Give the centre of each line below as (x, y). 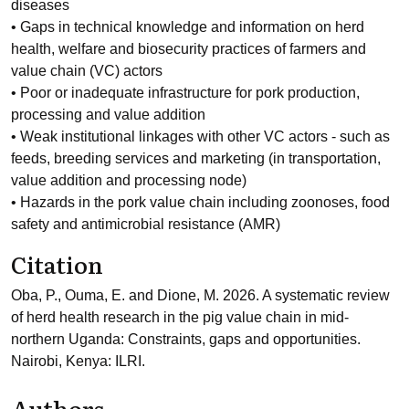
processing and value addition (108, 115)
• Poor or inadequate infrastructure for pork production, (185, 93)
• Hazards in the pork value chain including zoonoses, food (200, 202)
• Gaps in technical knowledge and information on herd (188, 27)
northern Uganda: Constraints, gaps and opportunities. (186, 339)
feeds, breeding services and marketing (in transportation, (196, 158)
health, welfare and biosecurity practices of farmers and (189, 49)
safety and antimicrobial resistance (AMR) (146, 224)
